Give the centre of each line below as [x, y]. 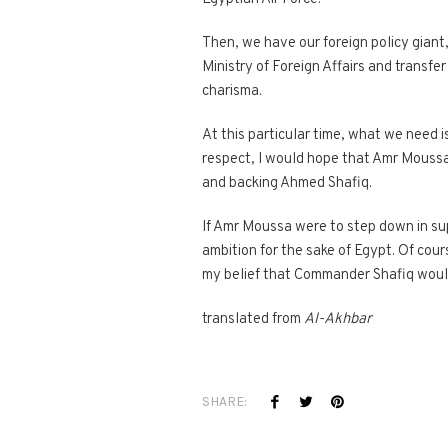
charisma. [232, 91]
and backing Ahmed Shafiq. [287, 183]
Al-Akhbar [338, 319]
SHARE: [224, 401]
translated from [253, 319]
